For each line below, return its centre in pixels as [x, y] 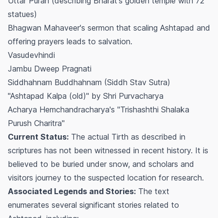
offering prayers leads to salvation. [70, 42]
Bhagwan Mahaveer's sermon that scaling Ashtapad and [109, 28]
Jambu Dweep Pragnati [50, 69]
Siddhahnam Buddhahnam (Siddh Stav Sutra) [89, 82]
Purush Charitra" [36, 123]
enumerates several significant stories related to [93, 205]
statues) [22, 14]
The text [153, 191]
